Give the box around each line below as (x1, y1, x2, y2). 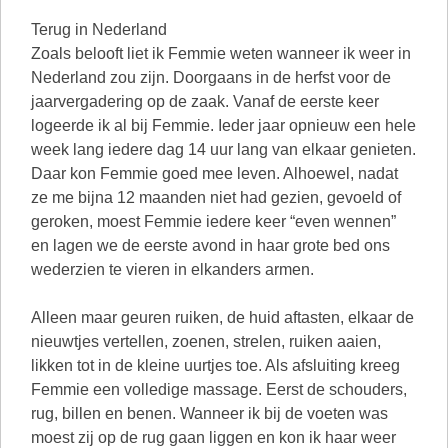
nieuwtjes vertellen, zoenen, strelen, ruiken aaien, (31, 333, 381, 350)
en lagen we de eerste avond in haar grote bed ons (31, 237, 390, 254)
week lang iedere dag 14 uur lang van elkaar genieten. (31, 141, 416, 158)
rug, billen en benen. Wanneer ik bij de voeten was (31, 405, 388, 422)
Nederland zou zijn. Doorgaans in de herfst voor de (31, 69, 391, 86)
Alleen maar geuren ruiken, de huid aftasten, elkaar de (31, 309, 414, 326)
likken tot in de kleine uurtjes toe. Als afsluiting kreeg (31, 357, 400, 374)
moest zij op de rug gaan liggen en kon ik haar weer (31, 429, 396, 446)
